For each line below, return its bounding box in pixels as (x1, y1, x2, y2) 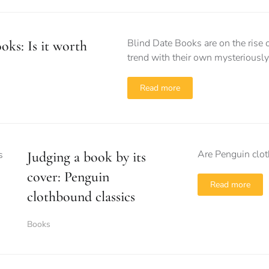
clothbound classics (27, 188, 135, 205)
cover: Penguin (27, 168, 109, 186)
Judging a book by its (27, 148, 146, 166)
